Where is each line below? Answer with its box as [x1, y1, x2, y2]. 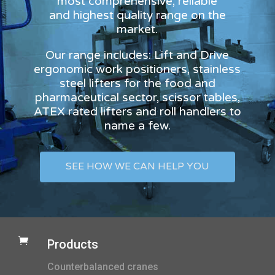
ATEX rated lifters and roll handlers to [33, 104, 241, 118]
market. [117, 22, 158, 36]
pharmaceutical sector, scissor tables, [34, 90, 240, 104]
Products [47, 236, 98, 252]
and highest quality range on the [48, 8, 226, 22]
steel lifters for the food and [59, 76, 215, 90]
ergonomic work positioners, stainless [34, 62, 241, 76]
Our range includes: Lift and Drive [45, 48, 230, 62]
